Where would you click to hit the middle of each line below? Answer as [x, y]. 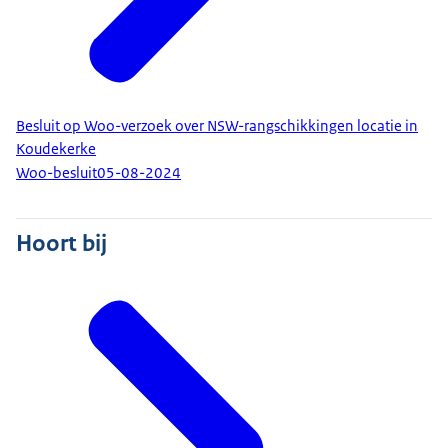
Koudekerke [56, 148]
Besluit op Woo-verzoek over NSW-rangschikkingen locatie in [217, 125]
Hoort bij [61, 242]
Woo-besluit [56, 173]
